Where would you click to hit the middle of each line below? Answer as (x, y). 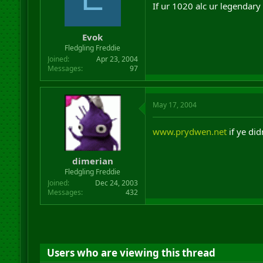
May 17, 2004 (174, 104)
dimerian (92, 161)
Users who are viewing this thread (131, 253)
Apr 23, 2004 (117, 59)
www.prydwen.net (189, 131)
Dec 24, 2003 (116, 183)
